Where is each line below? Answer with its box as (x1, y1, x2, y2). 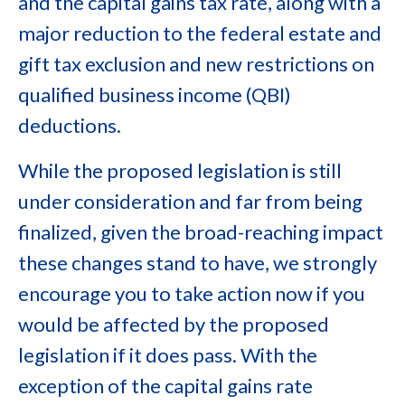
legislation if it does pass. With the (18, 343, 317, 367)
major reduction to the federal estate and (18, 21, 381, 45)
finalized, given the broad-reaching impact (18, 220, 383, 244)
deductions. (18, 113, 121, 137)
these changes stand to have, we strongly (18, 250, 377, 275)
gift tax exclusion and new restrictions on (18, 52, 374, 76)
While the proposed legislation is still (18, 158, 342, 183)
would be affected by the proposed (18, 312, 329, 336)
